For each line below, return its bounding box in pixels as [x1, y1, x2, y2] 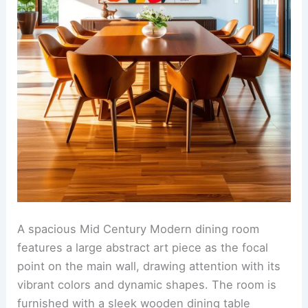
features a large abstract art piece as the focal [17, 240, 269, 254]
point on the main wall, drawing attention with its [17, 258, 281, 273]
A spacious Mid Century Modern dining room [17, 221, 260, 236]
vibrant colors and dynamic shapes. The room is [17, 277, 277, 291]
